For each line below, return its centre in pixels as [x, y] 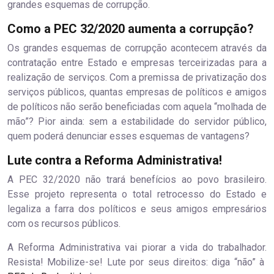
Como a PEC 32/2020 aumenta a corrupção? [131, 29]
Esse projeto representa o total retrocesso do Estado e [137, 194]
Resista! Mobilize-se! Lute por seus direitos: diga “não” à [137, 262]
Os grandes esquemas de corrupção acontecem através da [137, 48]
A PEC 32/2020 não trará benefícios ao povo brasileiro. [137, 180]
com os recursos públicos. [64, 224]
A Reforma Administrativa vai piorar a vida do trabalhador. [137, 248]
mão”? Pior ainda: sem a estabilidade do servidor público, [137, 122]
